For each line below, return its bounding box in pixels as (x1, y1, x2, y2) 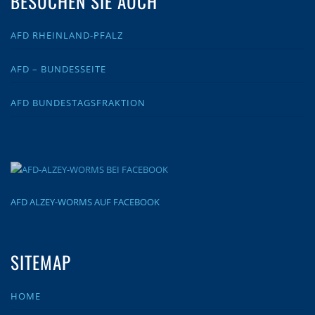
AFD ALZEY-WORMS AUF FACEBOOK (11, 195, 160, 208)
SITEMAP (11, 248, 72, 275)
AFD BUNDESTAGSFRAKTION (11, 96, 146, 110)
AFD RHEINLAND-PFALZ (11, 29, 123, 41)
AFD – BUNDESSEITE (11, 63, 106, 76)
